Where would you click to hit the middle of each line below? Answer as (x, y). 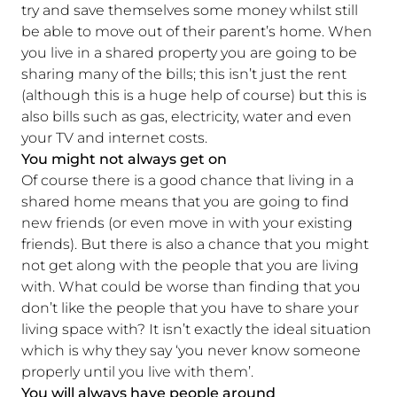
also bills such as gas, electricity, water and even (187, 116)
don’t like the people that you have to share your (190, 307)
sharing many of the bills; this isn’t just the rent (184, 74)
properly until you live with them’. (137, 371)
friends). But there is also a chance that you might (195, 244)
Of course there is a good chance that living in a (187, 180)
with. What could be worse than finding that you (191, 286)
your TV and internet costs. (116, 137)
